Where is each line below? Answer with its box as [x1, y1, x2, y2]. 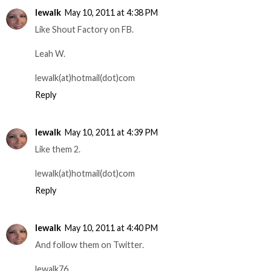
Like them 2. [35, 143, 80, 154]
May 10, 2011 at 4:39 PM [65, 126, 158, 137]
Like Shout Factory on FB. [35, 24, 134, 34]
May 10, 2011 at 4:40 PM [65, 222, 158, 233]
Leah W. [35, 48, 65, 59]
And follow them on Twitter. [35, 239, 144, 250]
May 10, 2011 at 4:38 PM [65, 7, 158, 18]
